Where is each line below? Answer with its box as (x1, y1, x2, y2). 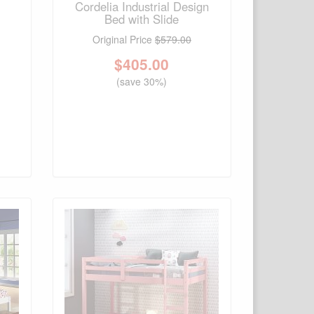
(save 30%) (116, 74, 168, 89)
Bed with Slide (104, 11, 179, 28)
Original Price (92, 32, 155, 47)
